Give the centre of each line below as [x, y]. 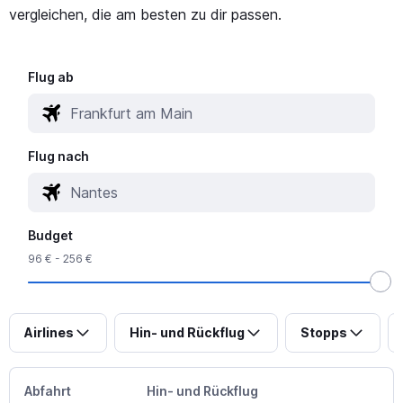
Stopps [324, 332]
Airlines [49, 332]
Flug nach [59, 156]
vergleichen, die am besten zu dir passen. [145, 14]
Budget [51, 235]
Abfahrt [48, 390]
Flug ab [51, 76]
